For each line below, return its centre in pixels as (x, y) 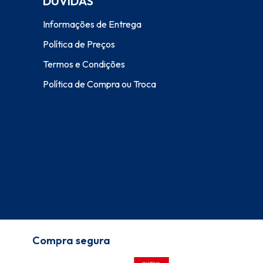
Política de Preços (79, 44)
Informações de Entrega (92, 24)
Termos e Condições (84, 64)
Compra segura (71, 240)
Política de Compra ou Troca (100, 84)
